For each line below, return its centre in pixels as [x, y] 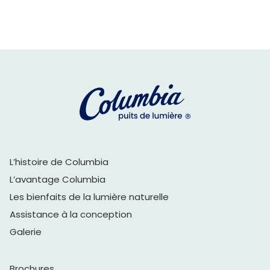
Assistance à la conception [71, 214]
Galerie [26, 231]
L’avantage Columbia [58, 179]
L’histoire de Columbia [60, 162]
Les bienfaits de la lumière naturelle [89, 196]
